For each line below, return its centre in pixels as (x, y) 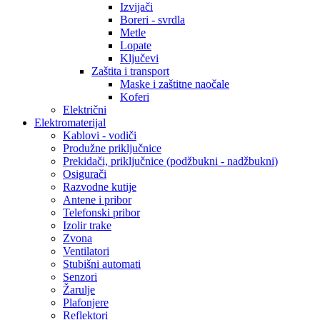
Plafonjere (86, 302)
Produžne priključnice (112, 148)
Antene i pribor (97, 200)
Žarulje (79, 290)
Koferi (135, 97)
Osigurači (85, 174)
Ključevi (139, 58)
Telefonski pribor (101, 212)
